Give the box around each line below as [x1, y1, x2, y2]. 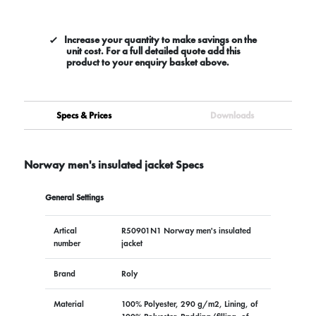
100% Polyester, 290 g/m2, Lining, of [121, 298, 258, 310]
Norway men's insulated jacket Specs [23, 157, 203, 172]
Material [53, 298, 84, 310]
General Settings [44, 191, 104, 203]
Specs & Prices [56, 109, 111, 121]
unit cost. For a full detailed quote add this [66, 44, 241, 57]
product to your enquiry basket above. [66, 55, 229, 68]
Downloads [210, 109, 255, 121]
